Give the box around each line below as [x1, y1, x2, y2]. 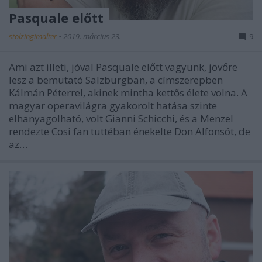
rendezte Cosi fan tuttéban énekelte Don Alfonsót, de [9, 124, 250, 138]
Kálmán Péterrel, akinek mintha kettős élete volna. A [9, 85, 247, 99]
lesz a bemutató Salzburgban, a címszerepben [9, 73, 223, 87]
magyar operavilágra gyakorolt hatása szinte [9, 98, 217, 112]
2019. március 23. [63, 30, 121, 42]
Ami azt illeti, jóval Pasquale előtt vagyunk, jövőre [9, 60, 237, 74]
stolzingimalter [9, 30, 58, 42]
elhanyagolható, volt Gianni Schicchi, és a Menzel [9, 111, 233, 125]
